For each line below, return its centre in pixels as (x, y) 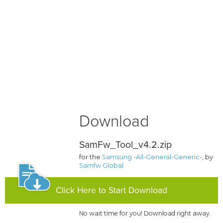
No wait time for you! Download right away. (145, 214)
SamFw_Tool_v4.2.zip (126, 145)
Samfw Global (102, 166)
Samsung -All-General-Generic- (152, 157)
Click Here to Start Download (111, 191)
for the (91, 157)
